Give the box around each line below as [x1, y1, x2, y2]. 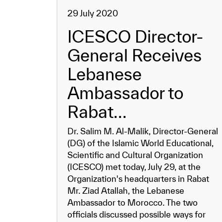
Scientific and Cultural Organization [67, 150, 203, 160]
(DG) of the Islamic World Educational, [67, 138, 214, 148]
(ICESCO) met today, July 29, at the [67, 162, 201, 171]
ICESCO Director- [67, 27, 203, 46]
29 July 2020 [67, 8, 118, 18]
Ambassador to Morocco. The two [67, 198, 198, 207]
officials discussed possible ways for [67, 210, 206, 219]
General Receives [67, 46, 202, 65]
